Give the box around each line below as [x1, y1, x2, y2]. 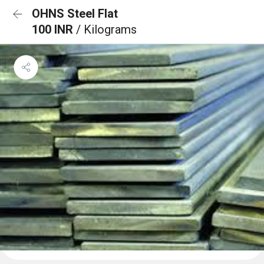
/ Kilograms [76, 22, 137, 37]
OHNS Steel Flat [32, 6, 118, 21]
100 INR [32, 22, 76, 37]
